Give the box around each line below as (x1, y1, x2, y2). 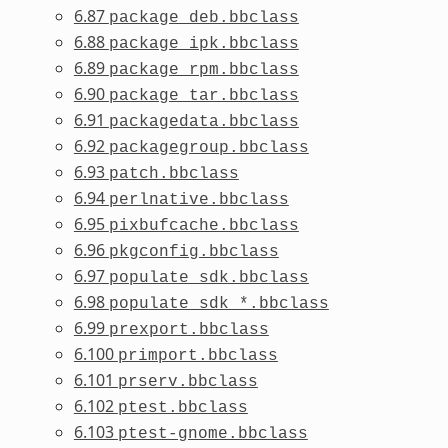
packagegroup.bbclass (108, 138, 309, 157)
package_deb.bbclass (108, 8, 299, 27)
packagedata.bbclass (108, 112, 299, 131)
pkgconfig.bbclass (108, 242, 279, 261)
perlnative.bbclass (108, 190, 289, 209)
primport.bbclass (117, 346, 278, 365)
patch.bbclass (108, 164, 239, 183)
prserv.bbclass (117, 372, 258, 391)
